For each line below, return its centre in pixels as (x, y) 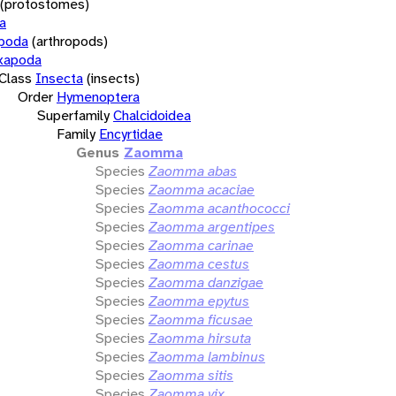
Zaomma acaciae (202, 189)
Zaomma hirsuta (200, 338)
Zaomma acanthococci (219, 208)
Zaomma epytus (199, 301)
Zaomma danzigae (206, 282)
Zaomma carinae (201, 245)
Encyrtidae (131, 133)
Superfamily (73, 115)
